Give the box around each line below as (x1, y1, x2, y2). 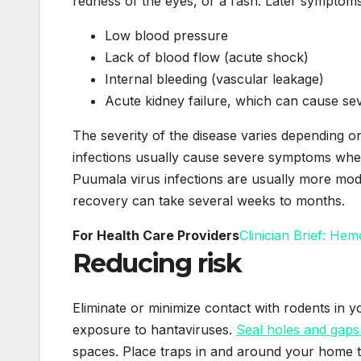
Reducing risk (73, 247, 242, 279)
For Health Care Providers (73, 226, 239, 243)
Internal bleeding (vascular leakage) (105, 70, 324, 87)
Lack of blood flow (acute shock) (105, 48, 309, 65)
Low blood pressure (105, 27, 228, 44)
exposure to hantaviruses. (73, 322, 236, 338)
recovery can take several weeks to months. (73, 192, 345, 209)
